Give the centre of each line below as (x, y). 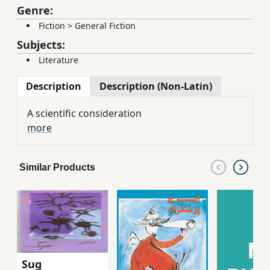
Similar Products (57, 168)
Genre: (35, 11)
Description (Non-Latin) (156, 86)
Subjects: (41, 45)
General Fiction (105, 26)
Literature (58, 60)
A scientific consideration (84, 114)
